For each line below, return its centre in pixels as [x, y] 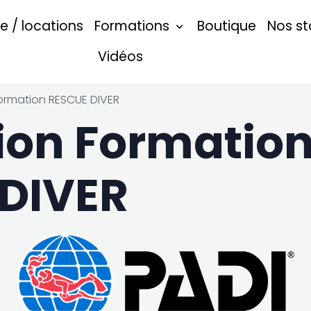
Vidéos [120, 57]
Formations [134, 26]
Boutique [227, 26]
